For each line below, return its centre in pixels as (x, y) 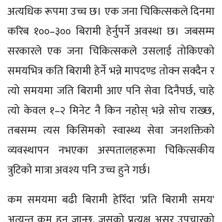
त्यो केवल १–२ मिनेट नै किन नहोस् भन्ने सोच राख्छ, (111, 111)
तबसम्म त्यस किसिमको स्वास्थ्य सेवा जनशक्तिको (111, 130)
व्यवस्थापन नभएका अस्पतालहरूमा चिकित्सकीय (111, 150)
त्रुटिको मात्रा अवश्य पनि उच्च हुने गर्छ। (79, 170)
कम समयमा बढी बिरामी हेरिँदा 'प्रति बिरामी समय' (111, 200)
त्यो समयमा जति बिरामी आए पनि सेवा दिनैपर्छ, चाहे (111, 91)
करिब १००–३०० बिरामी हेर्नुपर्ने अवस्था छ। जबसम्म (111, 31)
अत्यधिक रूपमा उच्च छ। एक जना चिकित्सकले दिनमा (111, 11)
